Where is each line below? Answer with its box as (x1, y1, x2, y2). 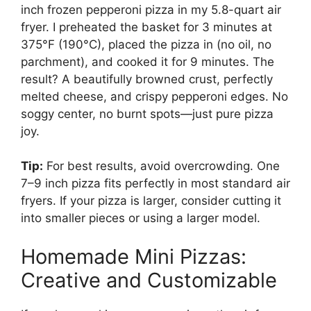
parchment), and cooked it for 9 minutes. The (21, 54, 274, 69)
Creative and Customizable (21, 267, 277, 292)
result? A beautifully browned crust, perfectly (21, 72, 273, 86)
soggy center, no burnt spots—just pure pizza (21, 106, 274, 121)
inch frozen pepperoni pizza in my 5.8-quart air (21, 2, 281, 17)
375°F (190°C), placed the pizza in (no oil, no (21, 37, 271, 51)
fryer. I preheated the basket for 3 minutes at (21, 19, 272, 34)
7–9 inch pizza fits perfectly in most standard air (21, 176, 290, 191)
